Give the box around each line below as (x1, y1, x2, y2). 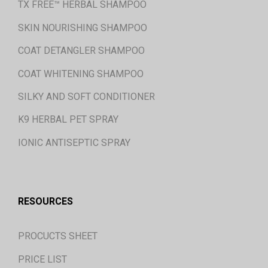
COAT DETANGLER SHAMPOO (18, 45, 145, 57)
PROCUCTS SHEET (18, 230, 98, 242)
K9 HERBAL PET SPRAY (18, 114, 118, 126)
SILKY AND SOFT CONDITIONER (18, 90, 155, 102)
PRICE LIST (18, 253, 67, 265)
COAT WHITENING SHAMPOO (18, 68, 144, 80)
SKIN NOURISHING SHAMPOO (18, 22, 147, 33)
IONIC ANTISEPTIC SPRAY (18, 136, 130, 148)
